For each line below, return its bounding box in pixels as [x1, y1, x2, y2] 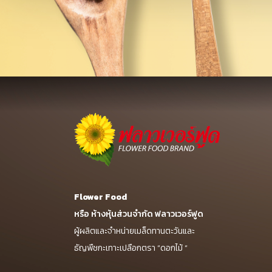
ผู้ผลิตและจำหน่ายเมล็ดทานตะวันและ [74, 225, 195, 238]
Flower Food [74, 191, 127, 204]
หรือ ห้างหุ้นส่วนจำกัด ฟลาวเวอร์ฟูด [74, 208, 203, 221]
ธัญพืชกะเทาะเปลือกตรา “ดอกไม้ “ [74, 242, 188, 255]
